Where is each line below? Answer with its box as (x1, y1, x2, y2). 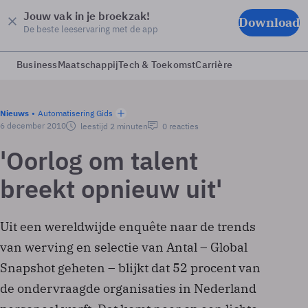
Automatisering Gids (38, 108, 113, 118)
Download (239, 14, 300, 30)
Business (16, 58, 58, 71)
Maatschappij (57, 58, 119, 71)
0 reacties (160, 121, 199, 131)
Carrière (195, 58, 233, 71)
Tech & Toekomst (118, 58, 196, 71)
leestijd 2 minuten (78, 121, 148, 131)
